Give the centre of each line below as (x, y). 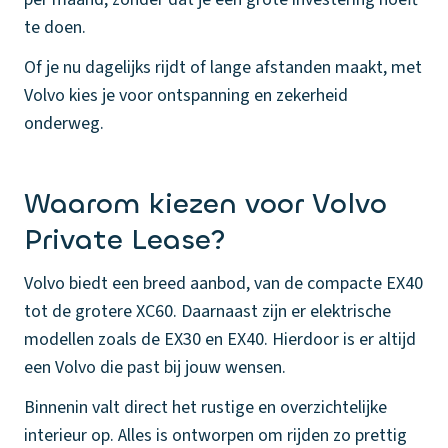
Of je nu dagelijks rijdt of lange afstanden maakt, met (223, 67)
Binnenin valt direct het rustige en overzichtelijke (205, 407)
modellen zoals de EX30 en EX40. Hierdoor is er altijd (220, 339)
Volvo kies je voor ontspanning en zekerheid (186, 95)
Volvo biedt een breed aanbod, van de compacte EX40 (223, 283)
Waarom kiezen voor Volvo (205, 204)
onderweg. (64, 123)
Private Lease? (125, 240)
